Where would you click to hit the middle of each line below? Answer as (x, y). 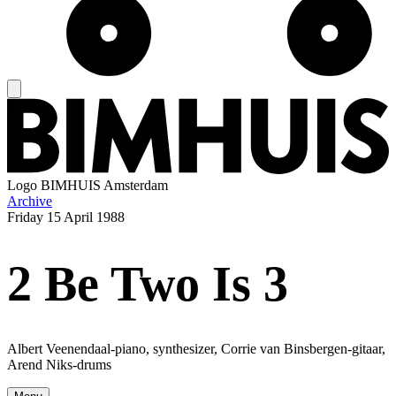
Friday (25, 217)
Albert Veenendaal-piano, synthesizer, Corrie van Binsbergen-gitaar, (196, 349)
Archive (30, 202)
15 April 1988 (86, 217)
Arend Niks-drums (59, 365)
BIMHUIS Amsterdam (104, 186)
